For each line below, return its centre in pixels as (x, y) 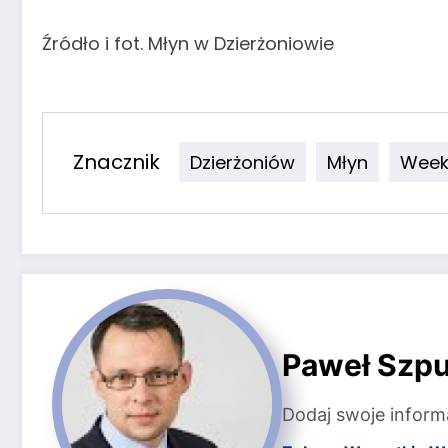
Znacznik (116, 161)
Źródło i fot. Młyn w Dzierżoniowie (188, 44)
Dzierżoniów (242, 162)
